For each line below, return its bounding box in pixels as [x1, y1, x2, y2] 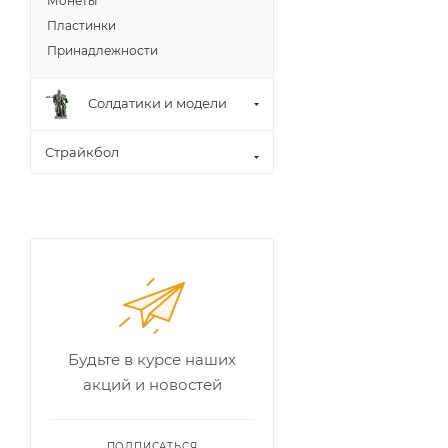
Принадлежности [47, 42, 158, 58]
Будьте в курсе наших [68, 349, 236, 369]
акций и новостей [82, 374, 222, 394]
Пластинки [47, 17, 116, 33]
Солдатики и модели [88, 95, 227, 112]
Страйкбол [45, 143, 119, 160]
